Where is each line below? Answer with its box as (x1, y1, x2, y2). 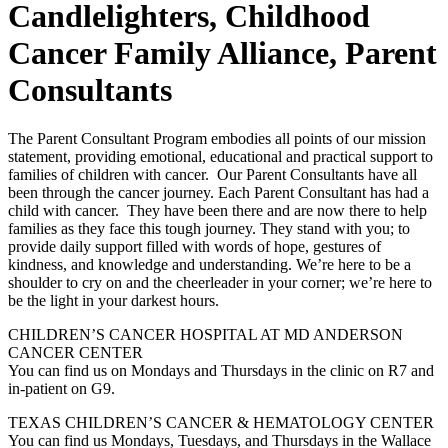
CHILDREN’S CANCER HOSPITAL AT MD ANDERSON (8, 326, 403, 344)
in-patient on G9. (8, 380, 115, 398)
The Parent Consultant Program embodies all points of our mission (8, 130, 426, 148)
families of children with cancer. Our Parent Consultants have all (8, 166, 417, 184)
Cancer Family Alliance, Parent (8, 34, 437, 71)
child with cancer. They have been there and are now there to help (8, 202, 427, 220)
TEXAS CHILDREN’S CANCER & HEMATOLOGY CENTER (8, 414, 434, 432)
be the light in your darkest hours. (8, 292, 219, 310)
